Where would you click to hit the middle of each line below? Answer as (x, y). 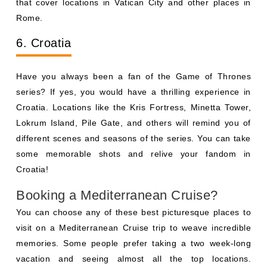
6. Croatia (44, 43)
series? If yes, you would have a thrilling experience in (133, 91)
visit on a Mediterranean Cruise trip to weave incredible (133, 227)
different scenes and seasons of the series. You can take (133, 138)
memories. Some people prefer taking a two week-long (133, 243)
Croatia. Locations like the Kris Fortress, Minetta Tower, (133, 107)
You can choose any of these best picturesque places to (133, 212)
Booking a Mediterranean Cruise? (117, 195)
